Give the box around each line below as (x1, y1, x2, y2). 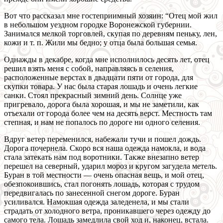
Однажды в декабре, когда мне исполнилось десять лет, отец (4, 55, 210, 64)
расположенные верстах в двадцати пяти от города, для (4, 73, 193, 82)
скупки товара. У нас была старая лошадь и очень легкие (4, 82, 198, 91)
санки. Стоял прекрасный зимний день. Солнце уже (4, 91, 182, 100)
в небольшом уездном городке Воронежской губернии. (4, 20, 192, 29)
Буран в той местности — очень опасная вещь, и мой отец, (4, 171, 204, 180)
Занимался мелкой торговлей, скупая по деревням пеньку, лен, (4, 29, 217, 38)
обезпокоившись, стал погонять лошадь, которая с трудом (4, 180, 200, 189)
